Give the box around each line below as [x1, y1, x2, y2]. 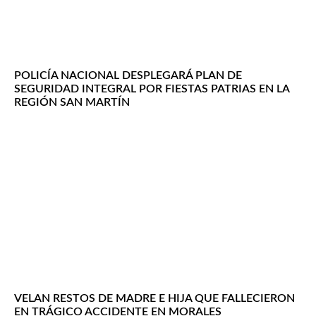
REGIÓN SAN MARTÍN [14, 97, 130, 109]
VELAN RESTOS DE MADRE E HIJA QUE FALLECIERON [14, 293, 295, 305]
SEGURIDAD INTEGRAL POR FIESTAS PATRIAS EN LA [14, 83, 289, 95]
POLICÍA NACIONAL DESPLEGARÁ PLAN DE [14, 70, 242, 82]
